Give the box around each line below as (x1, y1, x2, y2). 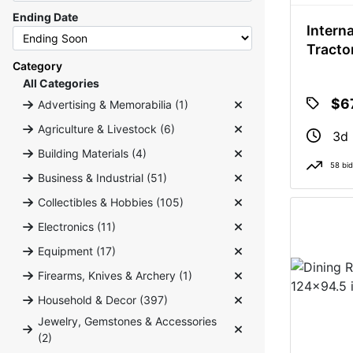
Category (13, 59, 62, 72)
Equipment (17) (38, 244, 116, 258)
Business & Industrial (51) (38, 171, 167, 184)
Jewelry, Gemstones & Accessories (37, 314, 217, 328)
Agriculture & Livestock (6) (38, 122, 175, 136)
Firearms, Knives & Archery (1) (38, 269, 192, 282)
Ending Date (13, 10, 78, 24)
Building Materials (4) (38, 147, 147, 160)
